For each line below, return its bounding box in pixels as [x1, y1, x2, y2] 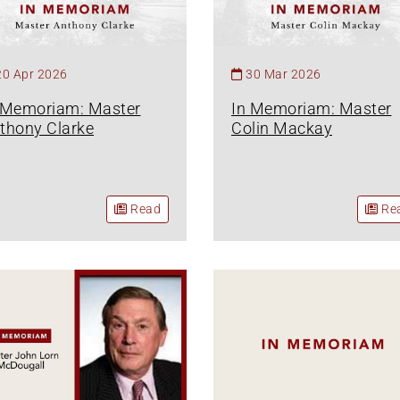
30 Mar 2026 [246, 66, 321, 81]
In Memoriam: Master [231, 98, 392, 118]
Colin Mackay [231, 118, 332, 137]
